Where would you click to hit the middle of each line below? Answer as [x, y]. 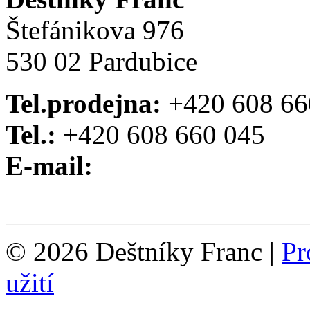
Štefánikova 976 [95, 30]
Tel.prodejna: [83, 104]
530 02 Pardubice [101, 62]
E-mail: [49, 166]
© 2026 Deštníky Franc [137, 252]
